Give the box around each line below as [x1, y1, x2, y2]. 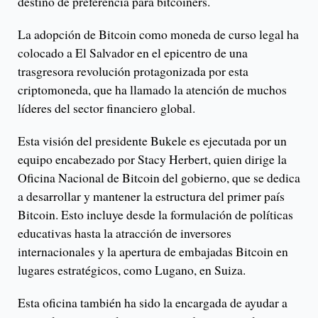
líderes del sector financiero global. [18, 99, 195, 116]
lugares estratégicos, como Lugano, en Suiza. [18, 261, 246, 278]
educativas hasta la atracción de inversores [18, 224, 231, 241]
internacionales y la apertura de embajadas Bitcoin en [18, 242, 288, 260]
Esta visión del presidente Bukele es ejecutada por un [18, 131, 287, 149]
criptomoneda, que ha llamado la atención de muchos [18, 80, 287, 98]
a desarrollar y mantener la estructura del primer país [18, 187, 285, 204]
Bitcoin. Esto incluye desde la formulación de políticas [18, 205, 293, 223]
